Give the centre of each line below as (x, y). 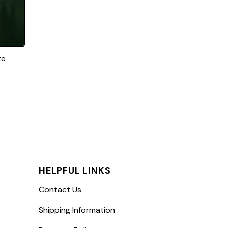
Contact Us (60, 189)
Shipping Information (77, 210)
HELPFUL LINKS (75, 170)
